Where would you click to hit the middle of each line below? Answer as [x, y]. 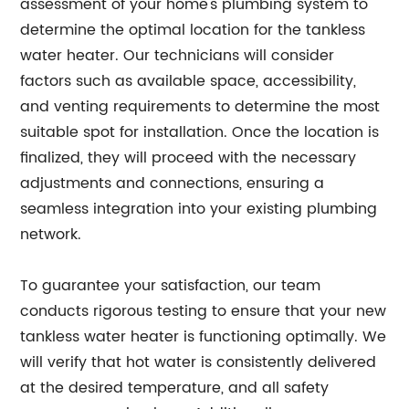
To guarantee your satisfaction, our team [171, 286]
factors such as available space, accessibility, [189, 81]
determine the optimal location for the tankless [193, 30]
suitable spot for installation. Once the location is [200, 132]
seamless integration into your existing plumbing [199, 209]
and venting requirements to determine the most [200, 107]
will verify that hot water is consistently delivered [199, 362]
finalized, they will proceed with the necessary [189, 158]
